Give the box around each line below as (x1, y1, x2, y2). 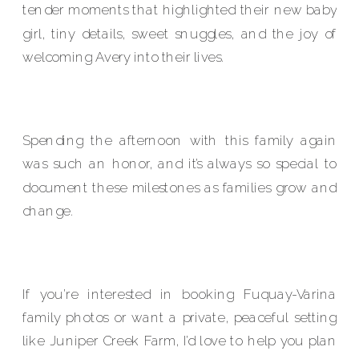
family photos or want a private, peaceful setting (22, 309, 337, 325)
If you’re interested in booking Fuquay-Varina (22, 285, 337, 302)
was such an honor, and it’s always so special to (22, 155, 337, 172)
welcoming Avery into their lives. (22, 49, 224, 66)
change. (22, 203, 74, 219)
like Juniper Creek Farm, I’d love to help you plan (22, 333, 337, 349)
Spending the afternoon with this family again (22, 132, 337, 148)
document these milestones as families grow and (22, 179, 337, 196)
